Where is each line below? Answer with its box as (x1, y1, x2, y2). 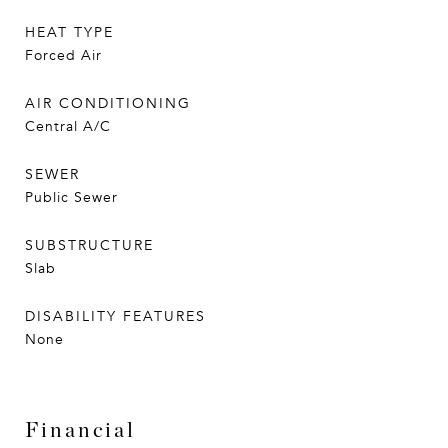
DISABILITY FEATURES (25, 307, 206, 326)
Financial (25, 417, 136, 442)
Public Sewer (25, 188, 118, 207)
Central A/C (25, 117, 111, 136)
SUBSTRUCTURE (25, 236, 154, 255)
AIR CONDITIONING (25, 94, 191, 113)
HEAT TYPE (25, 23, 114, 42)
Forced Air (25, 46, 102, 65)
